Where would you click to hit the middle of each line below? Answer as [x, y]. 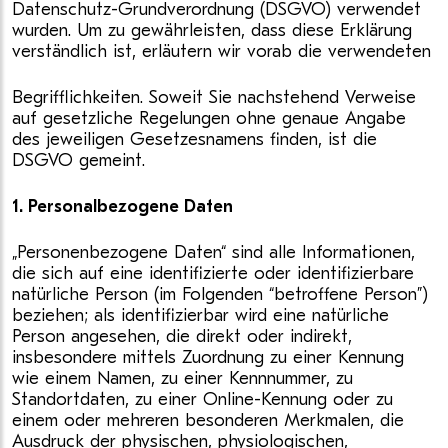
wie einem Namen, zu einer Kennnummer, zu [182, 378]
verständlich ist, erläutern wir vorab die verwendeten [221, 51]
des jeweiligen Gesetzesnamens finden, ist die [194, 139]
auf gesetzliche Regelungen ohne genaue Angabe [209, 118]
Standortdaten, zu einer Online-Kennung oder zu [202, 399]
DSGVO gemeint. [78, 160]
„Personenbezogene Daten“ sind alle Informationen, [213, 252]
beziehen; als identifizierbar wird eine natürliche [200, 315]
